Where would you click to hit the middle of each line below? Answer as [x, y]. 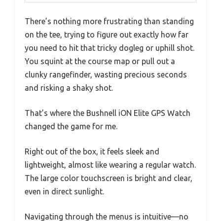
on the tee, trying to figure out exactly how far [107, 35]
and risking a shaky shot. [69, 88]
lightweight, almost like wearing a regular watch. [110, 165]
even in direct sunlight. [64, 192]
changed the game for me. [71, 127]
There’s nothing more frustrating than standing [109, 21]
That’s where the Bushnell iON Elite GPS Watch [108, 113]
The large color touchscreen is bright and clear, [109, 178]
